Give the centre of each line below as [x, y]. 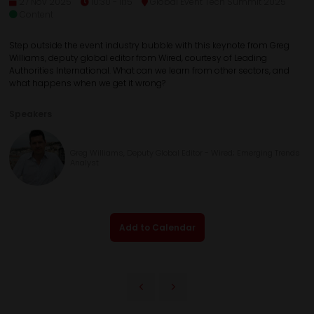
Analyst [84, 162]
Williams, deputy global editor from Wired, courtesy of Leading [138, 57]
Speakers [30, 114]
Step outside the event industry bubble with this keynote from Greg [149, 45]
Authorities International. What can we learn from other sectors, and [149, 70]
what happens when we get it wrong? [87, 83]
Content [36, 14]
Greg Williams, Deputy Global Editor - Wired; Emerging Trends [185, 152]
